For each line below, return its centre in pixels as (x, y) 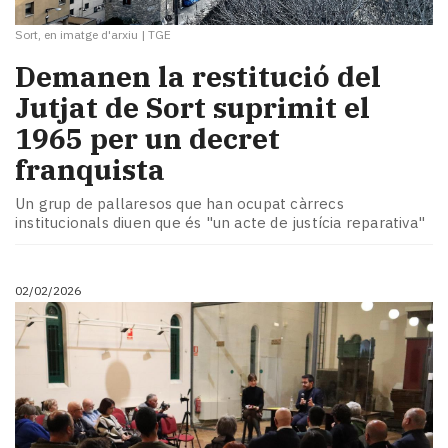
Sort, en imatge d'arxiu (76, 35)
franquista (90, 170)
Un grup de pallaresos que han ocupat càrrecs (179, 203)
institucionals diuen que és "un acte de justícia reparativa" (220, 222)
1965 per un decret (147, 139)
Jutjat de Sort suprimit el (192, 108)
